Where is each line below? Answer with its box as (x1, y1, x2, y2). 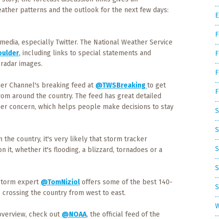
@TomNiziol (41, 178, 80, 186)
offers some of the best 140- (80, 178, 173, 186)
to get (147, 81, 166, 89)
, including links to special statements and (19, 49, 151, 57)
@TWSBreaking (95, 81, 147, 89)
